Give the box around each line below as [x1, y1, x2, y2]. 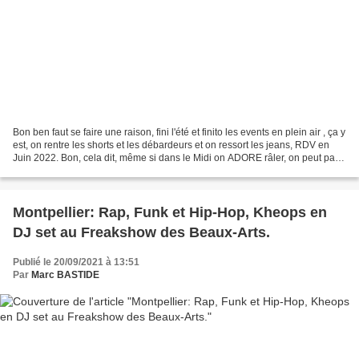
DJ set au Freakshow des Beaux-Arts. [13, 224, 270, 240]
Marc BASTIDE [31, 268, 99, 280]
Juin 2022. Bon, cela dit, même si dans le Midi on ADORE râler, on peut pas [13, 151, 340, 163]
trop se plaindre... [13, 164, 88, 176]
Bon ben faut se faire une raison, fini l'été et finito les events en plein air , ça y [13, 126, 345, 138]
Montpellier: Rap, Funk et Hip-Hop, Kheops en [13, 204, 327, 220]
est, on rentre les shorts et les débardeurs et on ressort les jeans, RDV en [13, 139, 329, 151]
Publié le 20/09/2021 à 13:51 [13, 256, 139, 268]
